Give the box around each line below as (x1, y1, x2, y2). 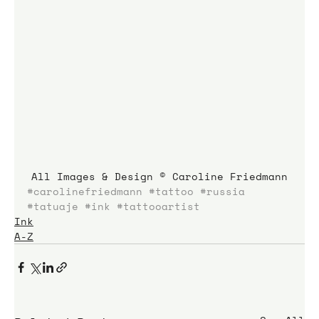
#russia (200, 183, 245, 199)
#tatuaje (27, 198, 78, 214)
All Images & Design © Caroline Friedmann (31, 168, 288, 184)
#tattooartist (117, 198, 200, 214)
